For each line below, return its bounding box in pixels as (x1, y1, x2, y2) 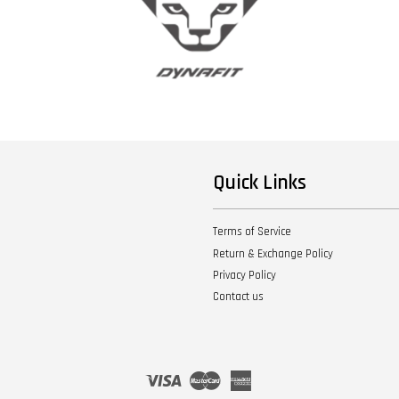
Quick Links (213, 170, 306, 197)
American (254, 368, 300, 383)
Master (220, 368, 254, 383)
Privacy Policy (213, 267, 276, 282)
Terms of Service (213, 224, 291, 240)
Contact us (213, 289, 264, 304)
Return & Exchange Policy (213, 246, 333, 261)
